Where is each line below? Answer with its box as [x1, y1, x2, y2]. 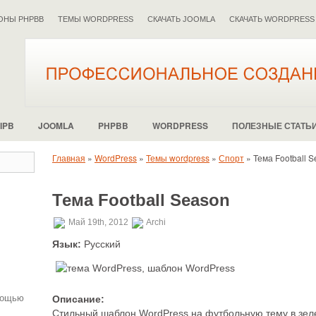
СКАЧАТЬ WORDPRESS [229, 15, 315, 23]
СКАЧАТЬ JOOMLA [147, 15, 215, 23]
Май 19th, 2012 [66, 217, 130, 228]
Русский [81, 238, 121, 250]
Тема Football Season [52, 190, 230, 209]
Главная [52, 152, 85, 164]
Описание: [52, 293, 104, 305]
